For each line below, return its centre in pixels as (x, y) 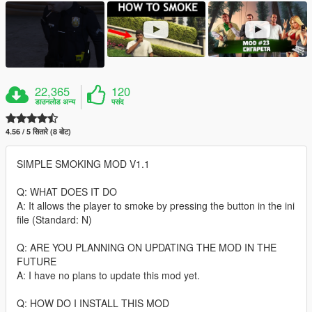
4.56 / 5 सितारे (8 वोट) (38, 131)
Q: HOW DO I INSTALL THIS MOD (93, 303)
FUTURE (37, 261)
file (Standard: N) (54, 219)
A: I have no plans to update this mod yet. (108, 275)
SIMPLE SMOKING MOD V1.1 (83, 163)
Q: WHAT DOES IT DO (67, 191)
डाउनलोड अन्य (55, 101)
